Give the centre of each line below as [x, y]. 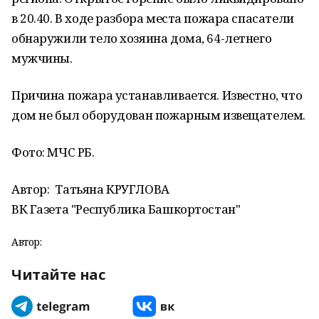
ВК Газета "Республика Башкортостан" [126, 209]
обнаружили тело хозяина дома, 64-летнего [142, 38]
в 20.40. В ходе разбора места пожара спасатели [153, 18]
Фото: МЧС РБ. [53, 152]
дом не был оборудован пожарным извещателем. [158, 115]
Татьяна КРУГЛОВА [112, 189]
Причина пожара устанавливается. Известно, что [157, 95]
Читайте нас [58, 274]
